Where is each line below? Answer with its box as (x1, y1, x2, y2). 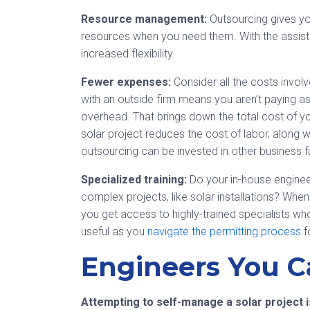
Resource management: (81, 12, 210, 26)
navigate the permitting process (147, 225, 301, 238)
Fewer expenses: (81, 75, 174, 89)
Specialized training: (81, 173, 187, 186)
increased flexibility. (81, 47, 175, 60)
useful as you (81, 225, 147, 238)
